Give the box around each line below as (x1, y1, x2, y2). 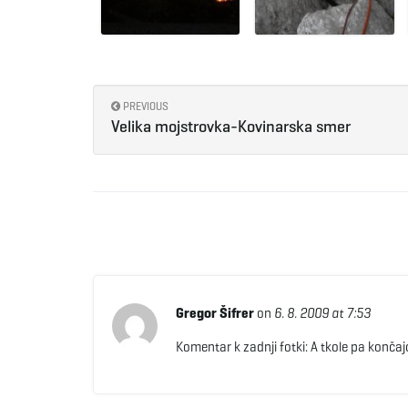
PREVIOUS (120, 98, 168, 113)
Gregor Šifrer (175, 304, 254, 321)
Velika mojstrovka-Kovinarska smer (111, 116, 351, 137)
